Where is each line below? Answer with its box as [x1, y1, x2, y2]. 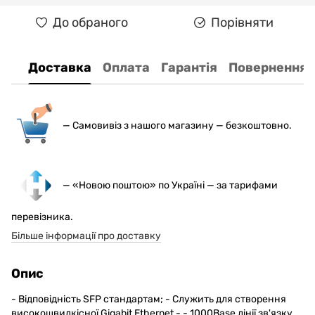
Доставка [28, 59, 91, 75]
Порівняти [210, 15, 274, 30]
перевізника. [11, 211, 73, 224]
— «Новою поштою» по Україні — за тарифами [60, 179, 278, 191]
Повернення [229, 59, 307, 75]
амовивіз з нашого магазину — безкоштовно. [79, 119, 292, 131]
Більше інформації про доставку [11, 230, 161, 243]
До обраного [52, 15, 128, 30]
